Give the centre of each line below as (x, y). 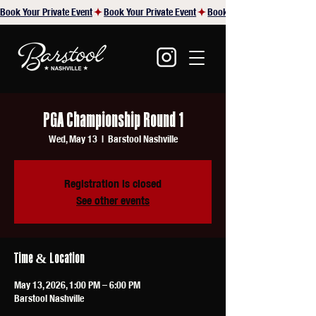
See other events (113, 200)
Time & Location (49, 258)
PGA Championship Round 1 (113, 120)
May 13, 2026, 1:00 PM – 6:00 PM (77, 285)
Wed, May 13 (73, 139)
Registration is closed (113, 183)
